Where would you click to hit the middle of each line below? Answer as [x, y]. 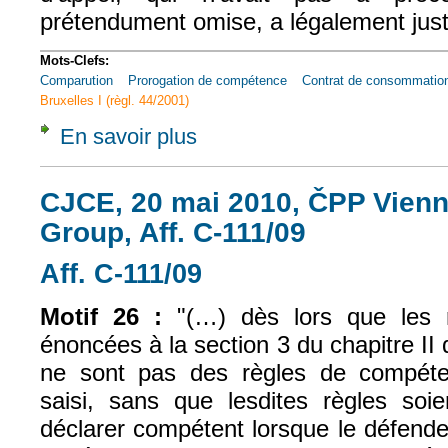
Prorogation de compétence [207, 81]
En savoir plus [128, 136]
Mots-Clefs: [76, 61]
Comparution [76, 81]
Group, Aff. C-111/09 [173, 232]
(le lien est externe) [288, 270]
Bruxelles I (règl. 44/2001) [114, 101]
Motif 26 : [101, 316]
